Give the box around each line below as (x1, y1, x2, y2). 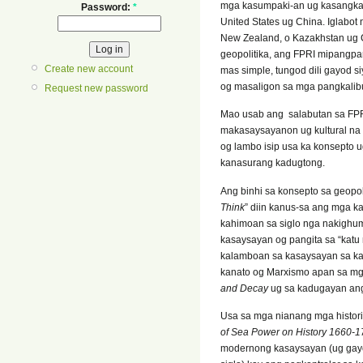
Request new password (45, 82, 148, 94)
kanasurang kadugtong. (220, 157, 325, 169)
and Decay (220, 282, 268, 294)
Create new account (45, 62, 133, 75)
